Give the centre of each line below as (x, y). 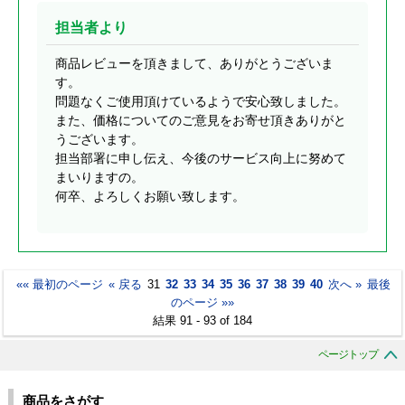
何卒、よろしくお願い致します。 (150, 197)
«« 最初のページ (59, 285)
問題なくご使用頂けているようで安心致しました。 (201, 102)
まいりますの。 (99, 178)
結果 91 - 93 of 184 (202, 321)
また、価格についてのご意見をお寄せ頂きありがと (201, 121)
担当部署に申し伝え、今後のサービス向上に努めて (201, 159)
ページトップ (348, 355)
